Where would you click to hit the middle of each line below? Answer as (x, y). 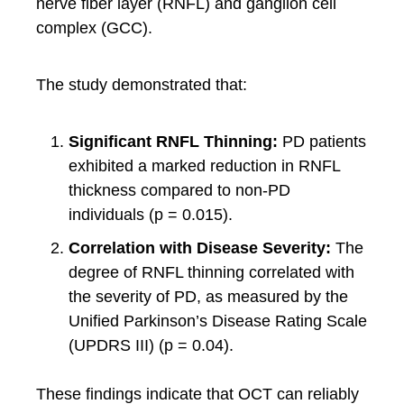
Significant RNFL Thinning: (173, 142)
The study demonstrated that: (142, 85)
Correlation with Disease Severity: (200, 248)
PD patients (322, 142)
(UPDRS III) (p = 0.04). (151, 345)
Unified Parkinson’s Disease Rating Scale (218, 321)
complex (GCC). (94, 28)
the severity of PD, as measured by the (208, 297)
